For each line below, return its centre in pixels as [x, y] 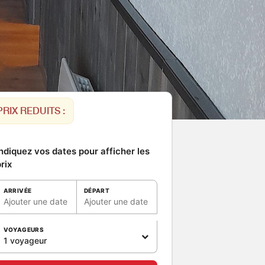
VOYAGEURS [24, 230]
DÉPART [97, 190]
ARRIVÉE [17, 190]
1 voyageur [25, 240]
